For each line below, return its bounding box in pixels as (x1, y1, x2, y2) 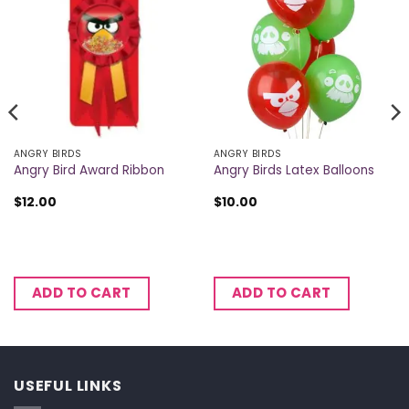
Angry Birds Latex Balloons (213, 161, 374, 179)
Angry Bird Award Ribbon (13, 161, 164, 179)
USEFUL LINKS (14, 374, 122, 396)
